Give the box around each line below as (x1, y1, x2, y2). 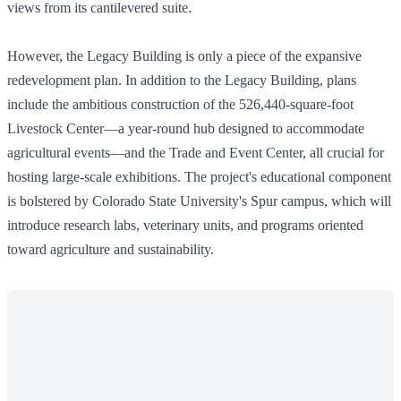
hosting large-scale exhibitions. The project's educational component (7, 168, 391, 184)
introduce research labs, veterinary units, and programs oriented (7, 217, 363, 233)
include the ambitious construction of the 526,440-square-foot (7, 96, 354, 112)
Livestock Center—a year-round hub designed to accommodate (7, 120, 364, 136)
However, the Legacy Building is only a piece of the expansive (7, 47, 362, 64)
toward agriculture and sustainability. (7, 241, 214, 257)
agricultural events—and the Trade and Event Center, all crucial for (7, 144, 384, 160)
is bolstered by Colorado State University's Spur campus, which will (7, 192, 391, 209)
